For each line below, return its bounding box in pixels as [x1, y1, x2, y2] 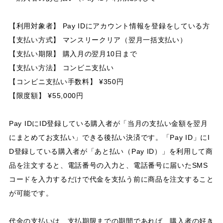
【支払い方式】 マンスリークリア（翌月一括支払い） [9, 35, 187, 44]
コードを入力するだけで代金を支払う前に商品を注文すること [9, 175, 214, 183]
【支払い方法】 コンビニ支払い [9, 63, 114, 72]
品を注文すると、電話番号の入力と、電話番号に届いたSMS [9, 161, 208, 169]
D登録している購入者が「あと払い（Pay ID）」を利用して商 [9, 147, 213, 155]
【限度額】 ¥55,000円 [9, 91, 84, 100]
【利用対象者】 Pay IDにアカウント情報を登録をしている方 [9, 21, 210, 30]
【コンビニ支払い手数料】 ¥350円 [9, 77, 124, 86]
